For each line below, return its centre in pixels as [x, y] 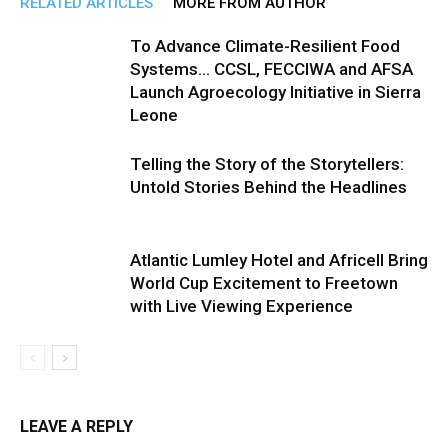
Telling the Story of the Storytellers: [267, 164]
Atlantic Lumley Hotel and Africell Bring [279, 260]
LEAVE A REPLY [76, 426]
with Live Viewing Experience [241, 306]
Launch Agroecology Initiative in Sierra [275, 92]
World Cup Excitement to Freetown [264, 283]
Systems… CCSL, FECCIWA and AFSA [271, 69]
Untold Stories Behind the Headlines [268, 187]
